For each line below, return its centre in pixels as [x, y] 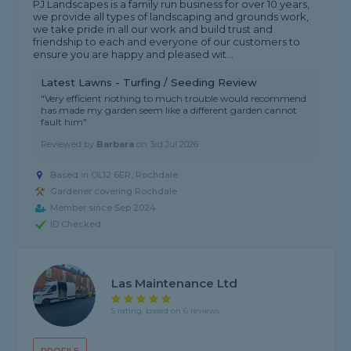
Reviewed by [69, 145]
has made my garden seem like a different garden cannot [169, 110]
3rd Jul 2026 [174, 145]
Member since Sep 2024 [103, 208]
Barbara [116, 145]
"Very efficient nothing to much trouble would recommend [174, 99]
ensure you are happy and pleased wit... [134, 54]
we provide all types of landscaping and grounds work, [171, 17]
